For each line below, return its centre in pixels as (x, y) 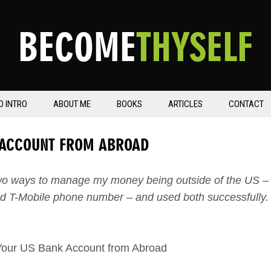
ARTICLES (185, 104)
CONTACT (246, 104)
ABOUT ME (72, 104)
